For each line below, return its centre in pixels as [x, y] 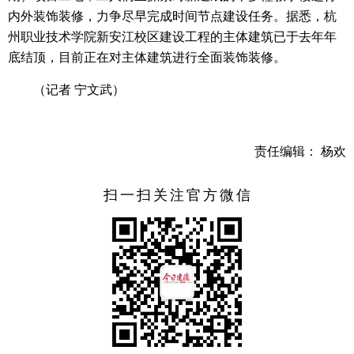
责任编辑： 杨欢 [300, 151]
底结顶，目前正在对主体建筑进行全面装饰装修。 [147, 57]
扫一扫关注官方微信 [178, 195]
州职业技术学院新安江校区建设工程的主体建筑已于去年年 [172, 36]
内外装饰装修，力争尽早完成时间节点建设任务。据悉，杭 [172, 16]
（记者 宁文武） [79, 89]
